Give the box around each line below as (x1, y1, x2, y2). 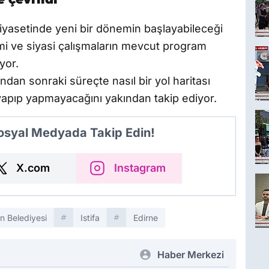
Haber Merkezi (157, 249, 224, 261)
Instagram (114, 162, 166, 175)
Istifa (80, 213, 100, 223)
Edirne (133, 213, 158, 223)
